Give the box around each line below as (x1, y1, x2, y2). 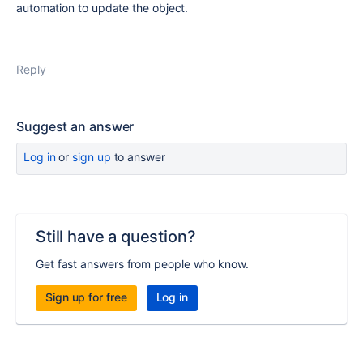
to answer (110, 150, 165, 164)
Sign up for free (45, 290, 127, 304)
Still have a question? (36, 227, 196, 246)
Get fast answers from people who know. (36, 257, 249, 271)
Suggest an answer (16, 118, 135, 135)
